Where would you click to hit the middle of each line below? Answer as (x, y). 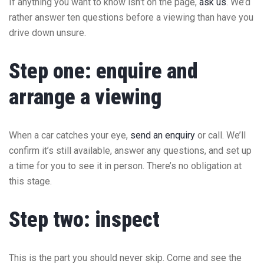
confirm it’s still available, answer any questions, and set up (130, 150)
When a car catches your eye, (70, 135)
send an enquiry (163, 135)
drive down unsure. (47, 32)
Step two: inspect (84, 220)
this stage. (30, 181)
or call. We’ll (220, 135)
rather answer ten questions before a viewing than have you (131, 17)
